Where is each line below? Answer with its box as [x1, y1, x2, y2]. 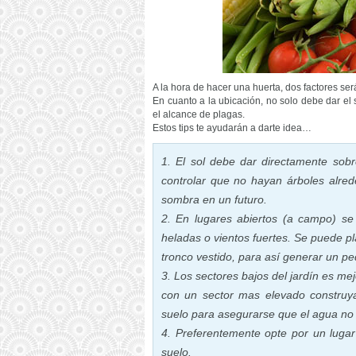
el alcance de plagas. [153, 109, 245, 120]
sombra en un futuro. [161, 193, 267, 206]
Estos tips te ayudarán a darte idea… [153, 122, 311, 133]
